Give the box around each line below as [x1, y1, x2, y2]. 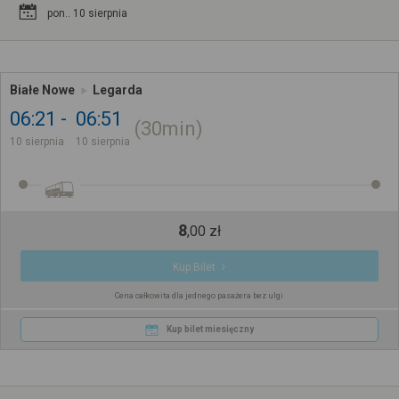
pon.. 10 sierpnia [47, 7, 127, 20]
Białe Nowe [10, 83, 75, 98]
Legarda [93, 83, 142, 98]
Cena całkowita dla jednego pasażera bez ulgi [115, 291, 284, 301]
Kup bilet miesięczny [166, 324, 254, 335]
